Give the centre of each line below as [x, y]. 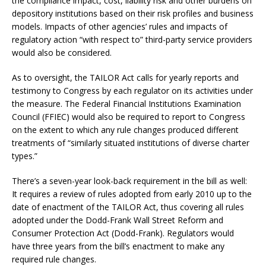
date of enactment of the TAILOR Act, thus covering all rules [128, 207]
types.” [25, 156]
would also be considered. [62, 52]
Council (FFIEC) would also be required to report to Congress [129, 116]
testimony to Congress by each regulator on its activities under [132, 90]
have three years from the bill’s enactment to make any [118, 246]
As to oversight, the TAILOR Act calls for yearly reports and [125, 77]
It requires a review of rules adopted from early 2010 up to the [132, 194]
